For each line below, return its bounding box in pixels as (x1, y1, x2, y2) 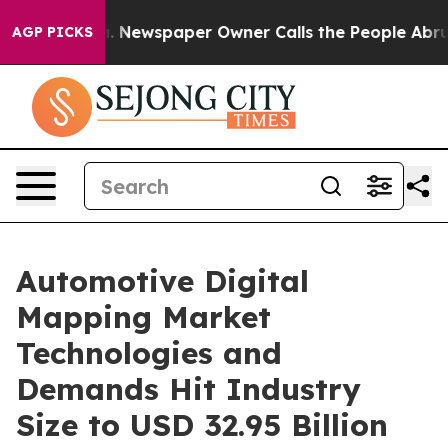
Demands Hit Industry (16, 370, 361, 408)
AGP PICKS (12, 23, 93, 41)
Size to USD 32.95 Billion (16, 406, 388, 444)
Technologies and (16, 334, 282, 372)
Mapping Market (16, 298, 271, 336)
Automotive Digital (16, 262, 309, 300)
